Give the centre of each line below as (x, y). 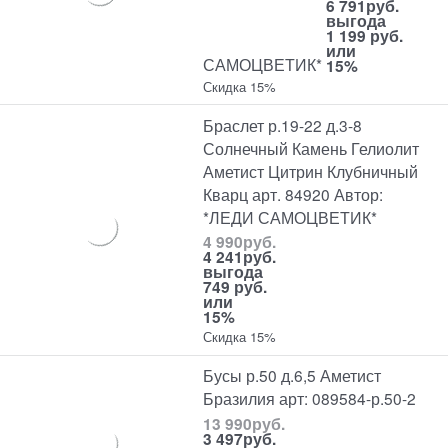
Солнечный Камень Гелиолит (311, 147)
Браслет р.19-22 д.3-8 (283, 124)
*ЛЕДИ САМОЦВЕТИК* (290, 216)
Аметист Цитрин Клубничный (311, 170)
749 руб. (235, 287)
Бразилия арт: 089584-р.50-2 (310, 398)
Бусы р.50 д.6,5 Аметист (292, 375)
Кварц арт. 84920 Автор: (293, 193)
